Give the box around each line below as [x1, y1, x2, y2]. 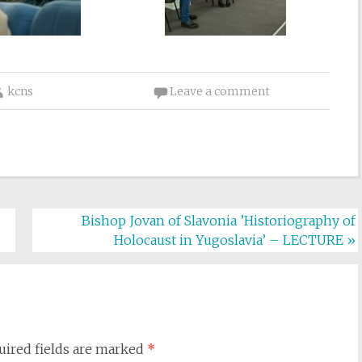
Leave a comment [169, 84, 270, 99]
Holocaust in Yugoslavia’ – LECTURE [114, 232, 347, 248]
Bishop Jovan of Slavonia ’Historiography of [82, 213, 356, 229]
